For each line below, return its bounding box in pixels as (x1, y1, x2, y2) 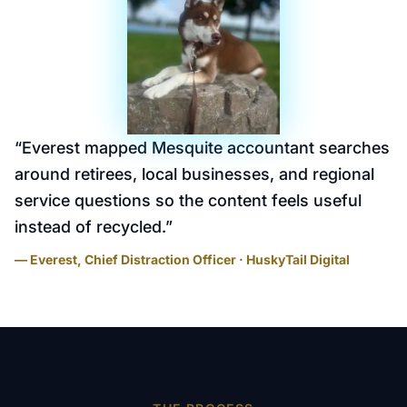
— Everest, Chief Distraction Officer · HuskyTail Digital (15, 252, 350, 267)
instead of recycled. (15, 217, 165, 236)
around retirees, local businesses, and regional (15, 164, 374, 184)
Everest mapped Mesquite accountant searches (22, 138, 390, 157)
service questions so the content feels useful (15, 191, 362, 210)
